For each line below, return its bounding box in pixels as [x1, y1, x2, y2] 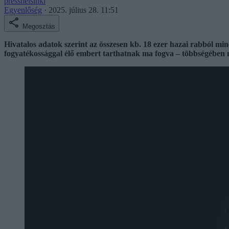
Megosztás [22, 22, 55, 30]
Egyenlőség [4, 5, 42, 14]
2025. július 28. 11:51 [49, 5, 119, 14]
